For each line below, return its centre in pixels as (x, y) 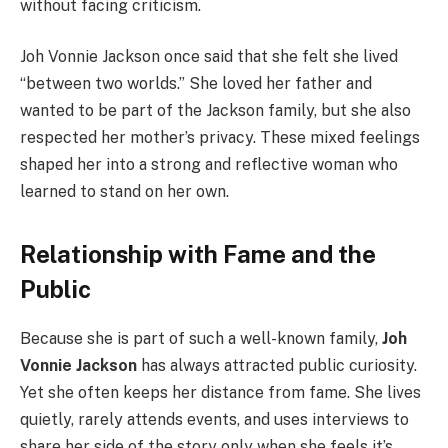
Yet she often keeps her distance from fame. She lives (220, 393)
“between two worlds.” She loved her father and (196, 84)
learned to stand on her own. (124, 192)
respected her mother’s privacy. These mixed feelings (220, 138)
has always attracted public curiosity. (277, 366)
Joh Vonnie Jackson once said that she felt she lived (209, 57)
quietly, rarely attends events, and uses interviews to (214, 420)
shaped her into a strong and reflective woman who (209, 165)
